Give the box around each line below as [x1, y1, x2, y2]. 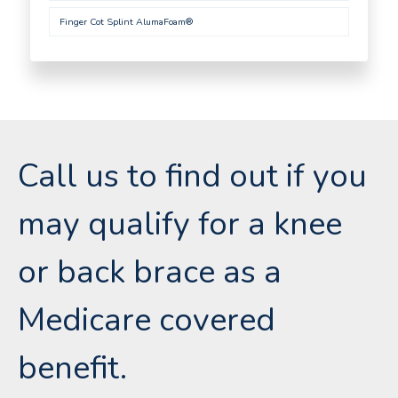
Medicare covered [18, 298, 275, 342]
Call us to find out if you [18, 154, 367, 198]
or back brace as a [18, 250, 282, 294]
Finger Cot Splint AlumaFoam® [59, 14, 193, 28]
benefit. [18, 346, 127, 390]
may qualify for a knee [18, 202, 342, 246]
